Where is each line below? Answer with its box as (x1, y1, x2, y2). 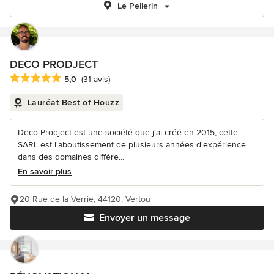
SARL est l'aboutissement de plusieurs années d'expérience (18, 139, 246, 150)
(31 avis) (81, 74, 110, 85)
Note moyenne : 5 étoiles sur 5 (9, 72, 140, 85)
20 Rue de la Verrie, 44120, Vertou (20, 194, 150, 205)
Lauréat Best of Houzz (27, 97, 119, 108)
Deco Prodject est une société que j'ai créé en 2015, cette (18, 127, 238, 138)
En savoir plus (18, 166, 72, 177)
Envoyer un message (98, 212, 190, 224)
